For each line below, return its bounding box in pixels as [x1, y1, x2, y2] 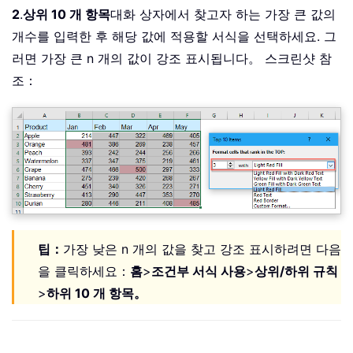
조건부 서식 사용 [151, 262, 246, 279]
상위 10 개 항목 [23, 6, 110, 23]
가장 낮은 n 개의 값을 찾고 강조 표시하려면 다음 [63, 240, 341, 257]
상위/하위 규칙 [255, 262, 338, 279]
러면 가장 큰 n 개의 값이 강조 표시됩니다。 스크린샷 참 [12, 50, 332, 67]
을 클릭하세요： [38, 262, 130, 279]
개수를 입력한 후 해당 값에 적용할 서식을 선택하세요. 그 [12, 28, 336, 45]
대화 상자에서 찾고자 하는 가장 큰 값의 [110, 6, 336, 23]
